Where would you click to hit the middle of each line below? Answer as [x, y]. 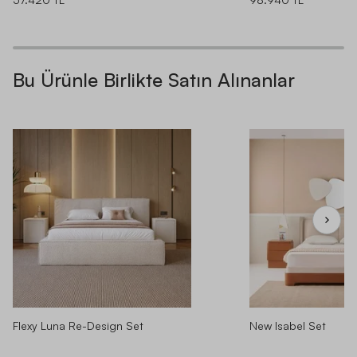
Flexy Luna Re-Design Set [78, 325]
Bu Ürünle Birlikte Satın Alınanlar [154, 79]
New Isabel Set [288, 325]
